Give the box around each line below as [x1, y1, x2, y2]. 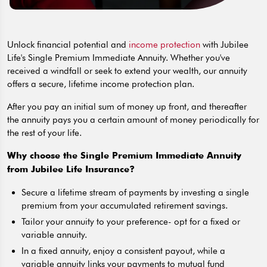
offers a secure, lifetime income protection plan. [7, 79, 194, 90]
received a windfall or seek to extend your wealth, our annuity [7, 66, 247, 77]
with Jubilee [200, 39, 249, 51]
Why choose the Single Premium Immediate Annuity [7, 151, 241, 161]
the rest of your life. [7, 128, 82, 139]
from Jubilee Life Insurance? [7, 165, 135, 175]
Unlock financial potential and [7, 39, 126, 51]
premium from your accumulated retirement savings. [21, 200, 228, 212]
